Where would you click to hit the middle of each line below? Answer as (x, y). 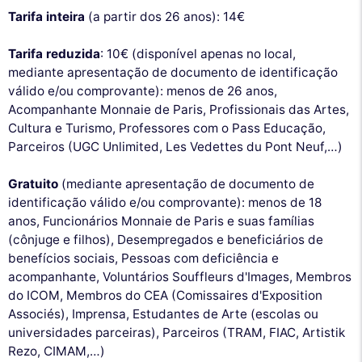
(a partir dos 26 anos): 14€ (165, 16)
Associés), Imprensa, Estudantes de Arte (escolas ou (163, 314)
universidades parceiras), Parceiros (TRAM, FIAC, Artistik (177, 332)
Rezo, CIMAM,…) (57, 351)
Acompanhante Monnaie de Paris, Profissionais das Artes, (179, 109)
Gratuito (33, 183)
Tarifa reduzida (54, 53)
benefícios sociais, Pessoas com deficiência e (143, 258)
